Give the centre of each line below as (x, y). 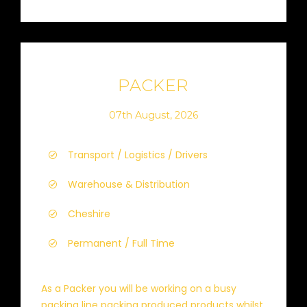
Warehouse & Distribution (129, 184)
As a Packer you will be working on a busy (139, 288)
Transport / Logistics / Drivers (138, 155)
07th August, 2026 (153, 115)
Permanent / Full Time (121, 243)
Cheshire (89, 214)
